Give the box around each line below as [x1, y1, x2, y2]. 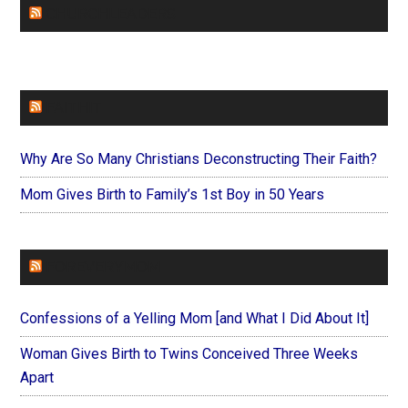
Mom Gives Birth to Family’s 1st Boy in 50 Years [20, 185, 325, 203]
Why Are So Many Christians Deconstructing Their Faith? [20, 149, 378, 168]
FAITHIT [46, 98, 103, 117]
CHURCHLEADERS [46, 5, 177, 23]
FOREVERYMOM [46, 258, 161, 276]
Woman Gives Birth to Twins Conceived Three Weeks [20, 344, 359, 362]
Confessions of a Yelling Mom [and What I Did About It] [20, 309, 370, 327]
